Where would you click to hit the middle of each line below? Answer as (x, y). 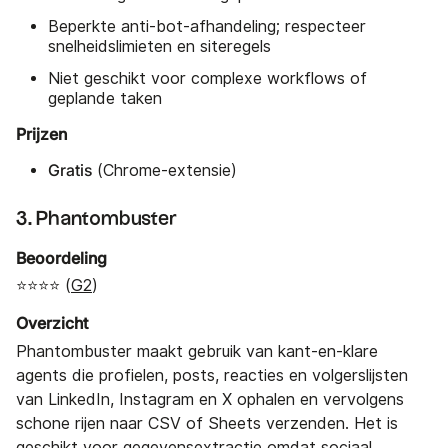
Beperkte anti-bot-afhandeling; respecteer (207, 26)
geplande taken (105, 98)
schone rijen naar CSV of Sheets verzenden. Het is (207, 423)
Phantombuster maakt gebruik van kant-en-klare (197, 351)
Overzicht (52, 323)
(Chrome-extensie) (164, 170)
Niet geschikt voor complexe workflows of (207, 78)
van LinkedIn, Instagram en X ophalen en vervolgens (210, 399)
